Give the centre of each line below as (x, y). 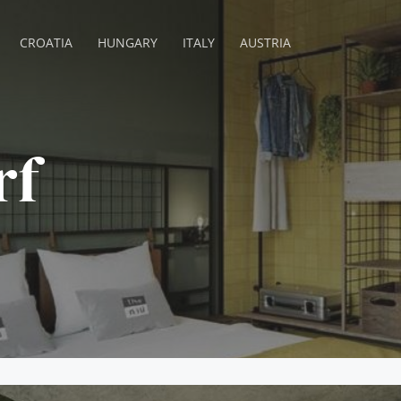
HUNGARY (128, 43)
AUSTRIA (266, 43)
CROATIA (47, 43)
